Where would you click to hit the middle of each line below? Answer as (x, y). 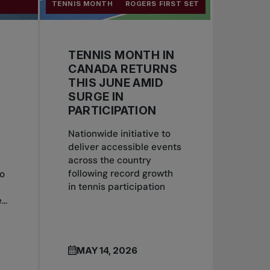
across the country (110, 160)
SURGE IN (96, 96)
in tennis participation (117, 187)
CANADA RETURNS (123, 69)
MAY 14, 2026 (107, 251)
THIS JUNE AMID (116, 83)
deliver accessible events (125, 147)
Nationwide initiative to (120, 133)
